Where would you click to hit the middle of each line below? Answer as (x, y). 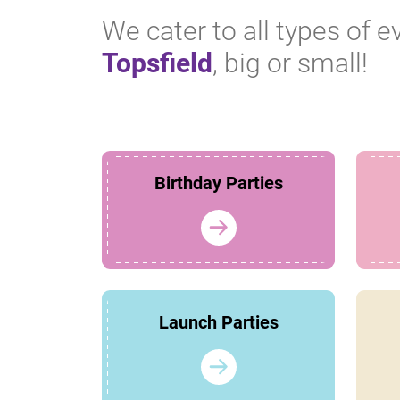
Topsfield (157, 63)
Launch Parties (218, 323)
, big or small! (290, 63)
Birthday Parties (218, 183)
